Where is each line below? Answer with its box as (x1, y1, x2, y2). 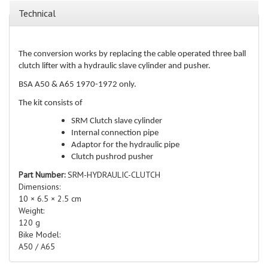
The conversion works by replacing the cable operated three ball (19, 50, 246, 59)
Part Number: (19, 169, 68, 181)
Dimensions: (19, 181, 63, 193)
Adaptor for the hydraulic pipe (71, 141, 179, 150)
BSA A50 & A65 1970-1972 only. (19, 80, 136, 90)
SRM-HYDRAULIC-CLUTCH (68, 169, 160, 181)
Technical (19, 7, 56, 20)
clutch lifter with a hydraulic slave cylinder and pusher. (19, 62, 211, 71)
